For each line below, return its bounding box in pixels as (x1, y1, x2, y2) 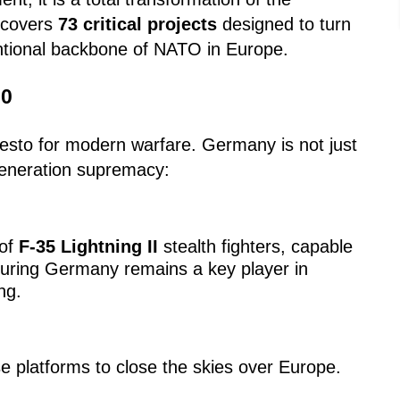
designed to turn (217, 13, 351, 34)
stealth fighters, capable (158, 236, 353, 256)
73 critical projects (58, 13, 217, 34)
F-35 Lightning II (19, 236, 158, 256)
